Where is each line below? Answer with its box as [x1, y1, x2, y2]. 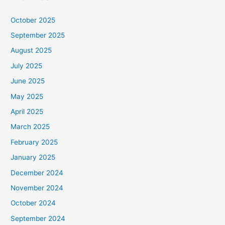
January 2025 [11, 153, 56, 162]
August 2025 [11, 46, 52, 55]
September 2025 [11, 31, 65, 39]
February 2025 [11, 138, 58, 146]
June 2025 [11, 77, 45, 85]
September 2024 [11, 214, 66, 222]
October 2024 [11, 199, 56, 207]
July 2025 [11, 61, 43, 70]
